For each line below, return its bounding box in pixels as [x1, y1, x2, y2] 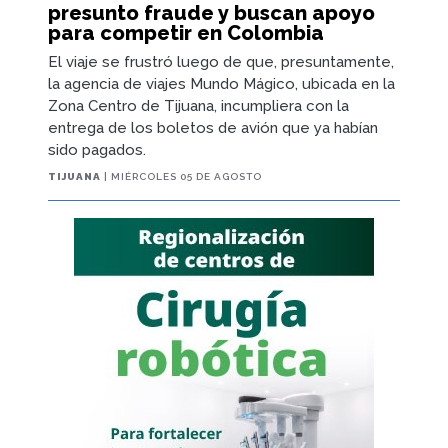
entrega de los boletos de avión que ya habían [48, 119, 378, 138]
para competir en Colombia [48, 21, 324, 46]
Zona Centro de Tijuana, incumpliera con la [48, 97, 349, 116]
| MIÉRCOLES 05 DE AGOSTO [101, 171, 262, 183]
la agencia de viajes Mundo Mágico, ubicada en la [48, 75, 395, 94]
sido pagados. [48, 141, 146, 160]
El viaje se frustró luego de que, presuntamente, [48, 53, 394, 72]
